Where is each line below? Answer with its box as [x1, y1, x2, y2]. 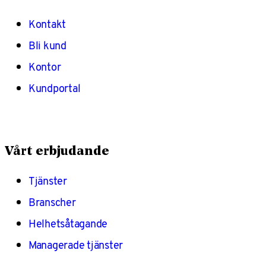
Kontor [28, 58, 61, 75]
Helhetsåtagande [28, 215, 108, 232]
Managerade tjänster [28, 236, 123, 253]
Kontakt [28, 15, 66, 32]
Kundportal [28, 80, 81, 96]
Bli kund [28, 37, 66, 53]
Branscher [28, 194, 76, 210]
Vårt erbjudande [5, 145, 109, 158]
